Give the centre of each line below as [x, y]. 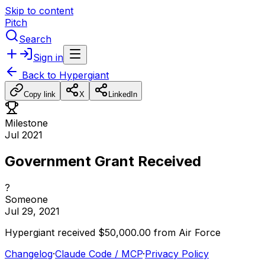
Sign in [48, 57]
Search [35, 39]
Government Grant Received [103, 161]
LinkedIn [123, 94]
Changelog [29, 253]
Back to [39, 75]
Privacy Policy [177, 253]
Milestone [26, 123]
